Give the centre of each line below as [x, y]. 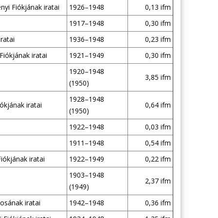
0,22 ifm [158, 159]
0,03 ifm [158, 127]
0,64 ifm [158, 105]
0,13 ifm [158, 7]
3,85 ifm [158, 77]
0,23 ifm [158, 39]
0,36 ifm [158, 203]
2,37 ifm [158, 181]
